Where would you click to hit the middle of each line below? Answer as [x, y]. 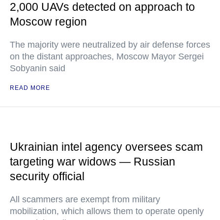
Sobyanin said [38, 68]
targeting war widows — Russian [93, 162]
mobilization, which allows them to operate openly [107, 211]
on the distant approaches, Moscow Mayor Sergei [107, 56]
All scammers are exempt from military [85, 199]
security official [47, 176]
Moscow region [48, 22]
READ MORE [30, 88]
